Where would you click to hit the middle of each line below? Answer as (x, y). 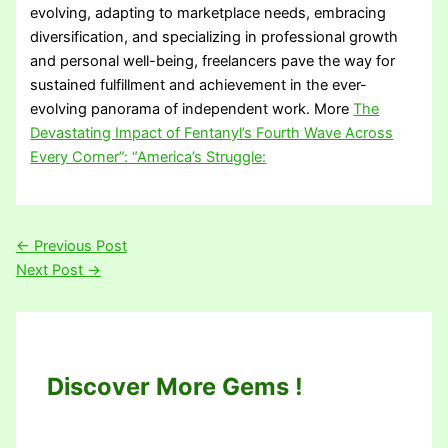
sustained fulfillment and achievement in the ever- (199, 84)
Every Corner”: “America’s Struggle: (148, 156)
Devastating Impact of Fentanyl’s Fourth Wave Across (212, 132)
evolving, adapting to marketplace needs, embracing (208, 12)
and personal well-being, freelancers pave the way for (213, 60)
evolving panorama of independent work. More (192, 108)
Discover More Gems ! (175, 386)
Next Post (51, 270)
